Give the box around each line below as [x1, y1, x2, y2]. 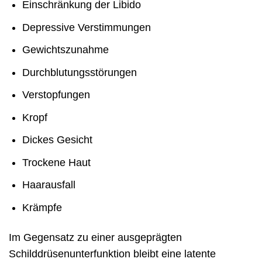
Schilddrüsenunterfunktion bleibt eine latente [9, 247, 216, 260]
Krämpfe [22, 201, 62, 213]
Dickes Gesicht [22, 134, 92, 146]
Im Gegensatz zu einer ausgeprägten [9, 231, 182, 243]
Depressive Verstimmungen [22, 21, 151, 33]
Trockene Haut [22, 156, 91, 168]
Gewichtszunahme [22, 44, 109, 56]
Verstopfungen [22, 89, 90, 101]
